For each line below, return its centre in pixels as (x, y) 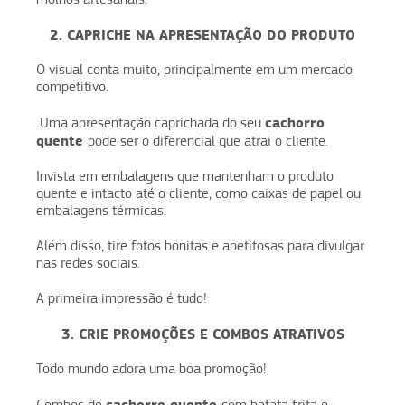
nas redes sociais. (90, 263)
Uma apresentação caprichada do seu (151, 122)
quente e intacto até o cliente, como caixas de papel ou (198, 193)
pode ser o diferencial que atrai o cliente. (210, 141)
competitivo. (72, 86)
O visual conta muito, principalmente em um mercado (194, 69)
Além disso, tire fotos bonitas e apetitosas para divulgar (200, 245)
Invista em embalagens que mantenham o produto (185, 176)
